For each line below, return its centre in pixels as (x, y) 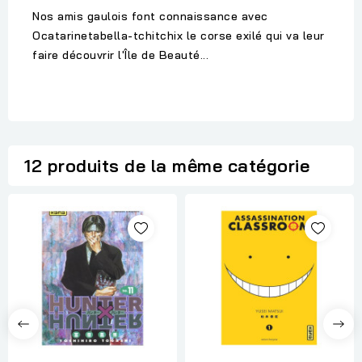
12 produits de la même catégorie (167, 166)
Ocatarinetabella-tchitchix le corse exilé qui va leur (179, 36)
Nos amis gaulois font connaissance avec (150, 17)
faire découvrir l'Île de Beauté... (120, 55)
